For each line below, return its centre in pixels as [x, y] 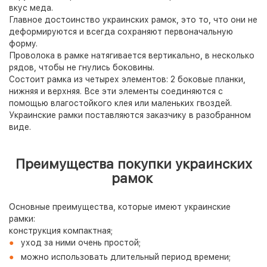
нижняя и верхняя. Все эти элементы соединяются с [116, 91]
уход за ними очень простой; [81, 243]
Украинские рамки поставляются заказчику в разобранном [130, 115]
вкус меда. [31, 8]
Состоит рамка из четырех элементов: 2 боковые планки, [127, 79]
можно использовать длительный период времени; [126, 257]
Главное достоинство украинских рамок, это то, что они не [133, 20]
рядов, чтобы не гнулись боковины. [82, 67]
